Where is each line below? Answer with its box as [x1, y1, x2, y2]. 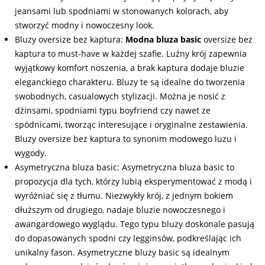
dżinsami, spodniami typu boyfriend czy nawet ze [15, 105, 211, 116]
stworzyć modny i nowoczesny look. [15, 20, 154, 31]
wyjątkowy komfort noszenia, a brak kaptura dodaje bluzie [15, 62, 244, 73]
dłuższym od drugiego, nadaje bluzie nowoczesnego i [15, 204, 225, 215]
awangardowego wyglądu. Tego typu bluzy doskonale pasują [15, 218, 254, 230]
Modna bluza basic [125, 34, 201, 45]
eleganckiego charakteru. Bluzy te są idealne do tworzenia [15, 76, 245, 88]
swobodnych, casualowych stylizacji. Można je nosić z [15, 91, 225, 102]
